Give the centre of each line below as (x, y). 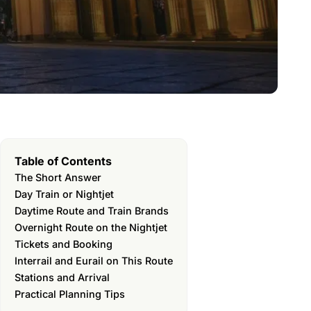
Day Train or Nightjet (64, 194)
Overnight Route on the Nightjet (91, 227)
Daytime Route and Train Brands (92, 211)
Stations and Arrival (62, 277)
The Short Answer (58, 177)
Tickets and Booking (64, 244)
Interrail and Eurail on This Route (94, 261)
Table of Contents (63, 161)
